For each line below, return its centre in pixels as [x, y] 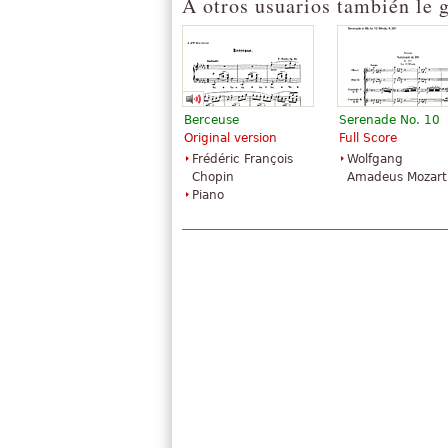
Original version [230, 137]
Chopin [213, 176]
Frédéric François [242, 158]
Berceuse [211, 119]
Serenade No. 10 [389, 119]
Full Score [368, 137]
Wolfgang [375, 158]
